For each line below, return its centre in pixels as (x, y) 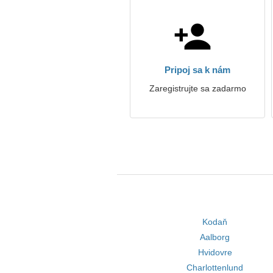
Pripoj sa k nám (197, 70)
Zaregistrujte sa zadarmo (197, 88)
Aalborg (215, 237)
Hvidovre (215, 252)
